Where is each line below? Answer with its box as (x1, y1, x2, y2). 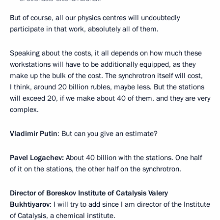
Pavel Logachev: (10, 152, 66, 163)
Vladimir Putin (10, 128, 57, 138)
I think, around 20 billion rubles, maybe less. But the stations (10, 82, 204, 92)
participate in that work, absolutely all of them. (10, 24, 159, 34)
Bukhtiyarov (10, 199, 50, 209)
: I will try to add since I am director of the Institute (50, 199, 210, 209)
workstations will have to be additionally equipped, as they (10, 59, 195, 69)
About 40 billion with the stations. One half (66, 152, 202, 163)
